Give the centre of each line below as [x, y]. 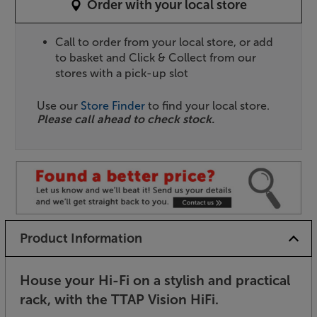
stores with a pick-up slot [122, 74]
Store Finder [113, 106]
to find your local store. [207, 106]
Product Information [81, 238]
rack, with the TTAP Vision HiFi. [119, 299]
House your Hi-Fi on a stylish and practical [155, 280]
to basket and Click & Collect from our [156, 58]
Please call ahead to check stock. [126, 120]
